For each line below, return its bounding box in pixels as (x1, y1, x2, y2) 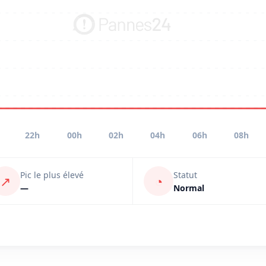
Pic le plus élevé (20, 169, 84, 180)
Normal (173, 182, 204, 194)
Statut (173, 169, 197, 180)
